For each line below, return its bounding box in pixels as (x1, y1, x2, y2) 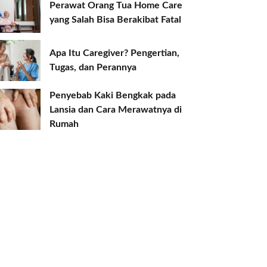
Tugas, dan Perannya (49, 63, 137, 73)
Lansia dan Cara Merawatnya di (49, 104, 182, 114)
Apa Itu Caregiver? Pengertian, (49, 48, 180, 58)
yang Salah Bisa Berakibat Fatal (49, 15, 182, 25)
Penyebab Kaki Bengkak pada (49, 90, 176, 100)
